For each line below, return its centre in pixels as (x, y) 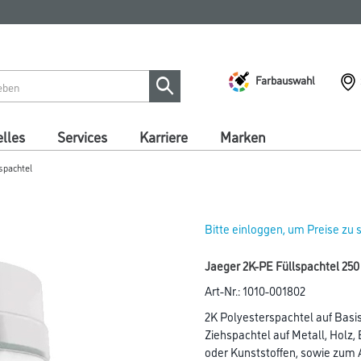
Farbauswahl (285, 79)
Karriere (164, 136)
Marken (243, 136)
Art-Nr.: (224, 290)
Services (82, 136)
